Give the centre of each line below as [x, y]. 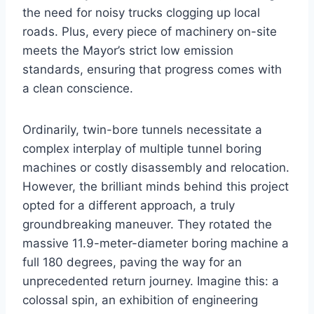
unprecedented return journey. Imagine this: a [151, 281]
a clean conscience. [78, 89]
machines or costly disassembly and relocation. [156, 168]
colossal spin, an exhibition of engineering [140, 300]
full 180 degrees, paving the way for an [132, 262]
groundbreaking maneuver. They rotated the [147, 225]
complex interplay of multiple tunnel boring [142, 149]
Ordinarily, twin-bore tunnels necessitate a [142, 130]
